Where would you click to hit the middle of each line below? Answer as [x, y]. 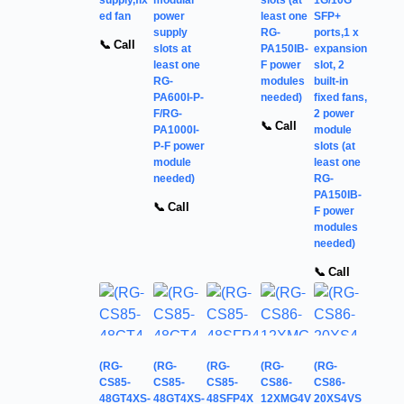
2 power [334, 113]
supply [170, 32]
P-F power [179, 146]
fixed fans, [340, 97]
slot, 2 [329, 64]
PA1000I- [176, 129]
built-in [331, 81]
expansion [340, 48]
